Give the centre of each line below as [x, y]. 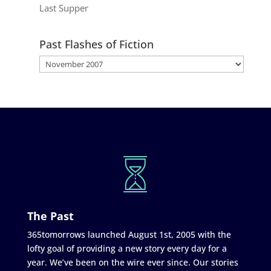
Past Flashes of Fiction [96, 44]
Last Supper [64, 8]
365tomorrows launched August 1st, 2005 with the [129, 234]
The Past [50, 216]
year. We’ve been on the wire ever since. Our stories [132, 262]
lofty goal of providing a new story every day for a [127, 248]
